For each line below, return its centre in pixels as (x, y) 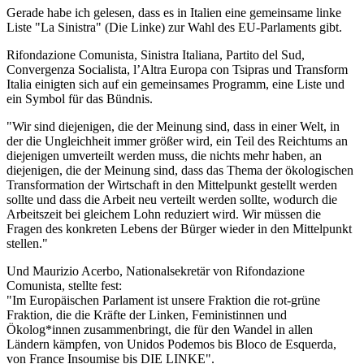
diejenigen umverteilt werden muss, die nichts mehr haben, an (164, 155)
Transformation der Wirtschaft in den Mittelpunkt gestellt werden (172, 184)
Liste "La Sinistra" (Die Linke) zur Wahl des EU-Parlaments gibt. (174, 27)
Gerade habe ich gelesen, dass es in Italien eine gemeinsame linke (174, 12)
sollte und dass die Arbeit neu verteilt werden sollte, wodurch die (172, 199)
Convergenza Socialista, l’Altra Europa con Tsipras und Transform (177, 69)
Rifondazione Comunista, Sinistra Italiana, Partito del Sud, (156, 54)
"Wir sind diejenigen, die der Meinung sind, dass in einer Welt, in (173, 126)
